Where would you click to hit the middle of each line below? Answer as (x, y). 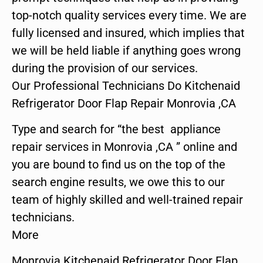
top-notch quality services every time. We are (129, 15)
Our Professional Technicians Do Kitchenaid (126, 85)
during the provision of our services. (105, 68)
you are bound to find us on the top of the (119, 164)
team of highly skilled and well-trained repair (127, 199)
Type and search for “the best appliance (116, 129)
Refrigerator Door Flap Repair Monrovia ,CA (124, 103)
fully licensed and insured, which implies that (128, 33)
